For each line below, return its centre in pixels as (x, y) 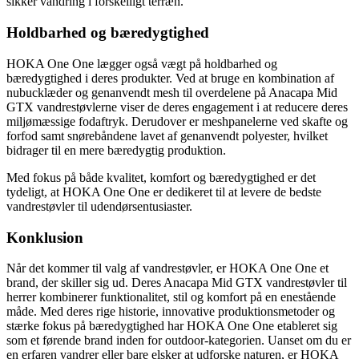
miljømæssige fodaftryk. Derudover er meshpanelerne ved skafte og (177, 121)
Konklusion (45, 237)
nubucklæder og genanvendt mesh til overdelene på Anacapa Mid (172, 92)
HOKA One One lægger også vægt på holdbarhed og (142, 63)
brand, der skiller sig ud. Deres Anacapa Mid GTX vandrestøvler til (177, 283)
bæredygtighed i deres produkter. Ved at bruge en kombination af (170, 78)
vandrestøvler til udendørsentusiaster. (99, 206)
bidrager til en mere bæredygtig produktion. (116, 150)
